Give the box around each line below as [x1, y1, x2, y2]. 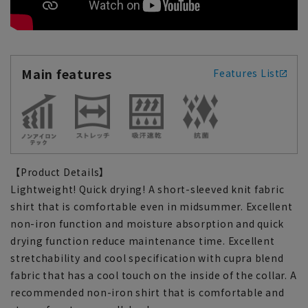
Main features [21, 64, 113, 82]
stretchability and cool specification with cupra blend [10, 250, 284, 265]
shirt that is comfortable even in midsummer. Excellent [10, 199, 293, 213]
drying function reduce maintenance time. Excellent [10, 233, 275, 247]
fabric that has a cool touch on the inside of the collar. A [10, 267, 297, 282]
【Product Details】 [10, 164, 110, 179]
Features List [212, 66, 280, 80]
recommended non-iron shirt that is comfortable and [10, 285, 285, 299]
